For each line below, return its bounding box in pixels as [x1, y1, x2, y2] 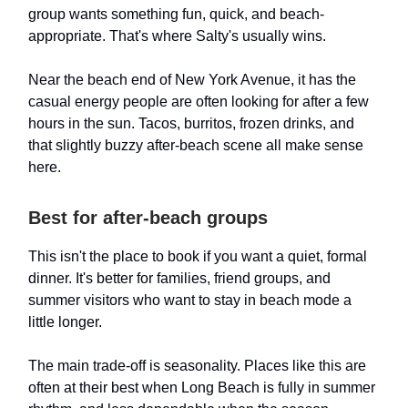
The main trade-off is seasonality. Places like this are [28, 357, 366, 373]
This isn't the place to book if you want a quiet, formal [28, 248, 367, 264]
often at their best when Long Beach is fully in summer [28, 379, 375, 395]
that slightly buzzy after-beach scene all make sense [28, 137, 363, 153]
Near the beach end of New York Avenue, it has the [28, 71, 356, 87]
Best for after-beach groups [28, 207, 268, 228]
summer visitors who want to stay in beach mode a [28, 291, 352, 308]
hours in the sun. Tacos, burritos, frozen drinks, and [28, 115, 354, 131]
